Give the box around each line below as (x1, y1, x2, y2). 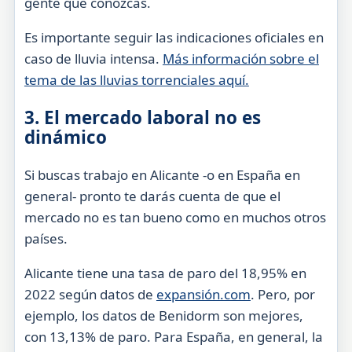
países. (24, 229, 68, 248)
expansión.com (156, 285, 251, 304)
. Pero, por (250, 285, 315, 304)
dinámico (24, 124, 107, 149)
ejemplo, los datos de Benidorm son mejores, (24, 306, 303, 325)
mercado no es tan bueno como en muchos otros (24, 208, 326, 227)
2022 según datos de (24, 285, 156, 304)
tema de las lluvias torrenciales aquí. (24, 70, 249, 89)
